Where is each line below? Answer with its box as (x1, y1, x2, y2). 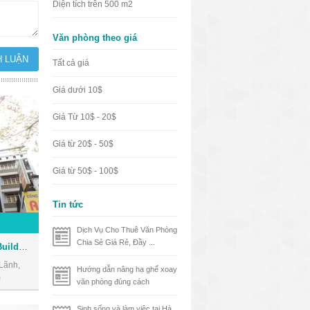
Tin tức (53, 199, 83, 210)
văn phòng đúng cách (77, 277, 149, 286)
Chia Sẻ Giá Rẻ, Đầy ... (77, 238, 155, 246)
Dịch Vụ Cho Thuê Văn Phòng (77, 226, 177, 234)
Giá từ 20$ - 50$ (53, 139, 113, 149)
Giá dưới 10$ (53, 85, 102, 95)
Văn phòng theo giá (53, 33, 137, 43)
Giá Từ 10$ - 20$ (53, 112, 116, 122)
